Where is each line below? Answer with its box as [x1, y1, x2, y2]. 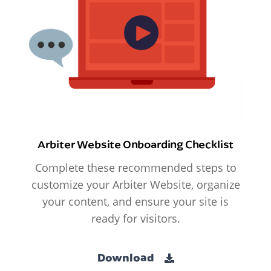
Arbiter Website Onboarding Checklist [37, 137, 234, 152]
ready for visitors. [91, 211, 180, 226]
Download [97, 250, 156, 264]
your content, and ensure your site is [42, 194, 229, 209]
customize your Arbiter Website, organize [31, 177, 240, 192]
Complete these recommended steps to [34, 160, 237, 175]
